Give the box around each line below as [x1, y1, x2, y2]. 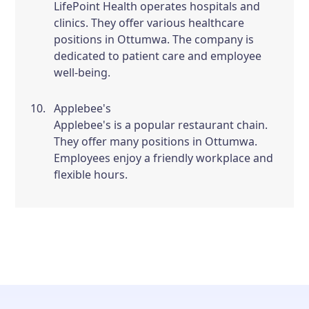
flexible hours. [54, 167, 128, 182]
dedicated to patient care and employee [54, 48, 262, 63]
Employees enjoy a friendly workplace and [54, 150, 274, 166]
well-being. [54, 65, 111, 80]
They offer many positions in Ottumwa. [54, 134, 258, 149]
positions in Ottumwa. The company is [54, 32, 255, 47]
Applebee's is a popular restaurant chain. [54, 117, 268, 132]
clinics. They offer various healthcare [54, 15, 245, 30]
